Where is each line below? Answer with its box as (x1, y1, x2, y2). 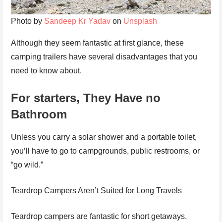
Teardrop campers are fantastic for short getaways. (11, 212, 187, 221)
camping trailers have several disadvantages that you (11, 52, 198, 61)
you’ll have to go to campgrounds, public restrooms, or (11, 146, 200, 155)
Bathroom (11, 107, 67, 121)
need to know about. (11, 66, 82, 75)
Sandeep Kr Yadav (44, 16, 111, 25)
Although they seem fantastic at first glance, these (11, 38, 184, 47)
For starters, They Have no (11, 91, 161, 105)
